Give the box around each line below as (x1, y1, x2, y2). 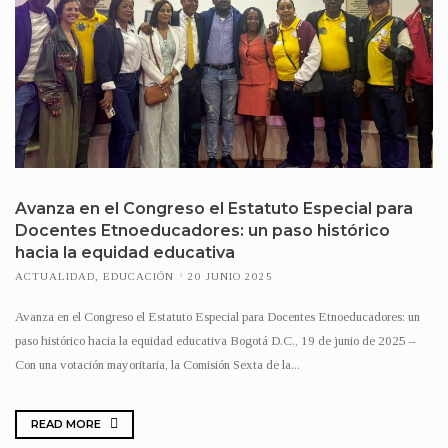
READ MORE (31, 417, 104, 432)
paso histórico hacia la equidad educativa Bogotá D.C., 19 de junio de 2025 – (15, 332, 416, 348)
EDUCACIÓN (103, 269, 174, 282)
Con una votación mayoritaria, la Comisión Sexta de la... (15, 356, 300, 372)
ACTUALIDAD (15, 269, 95, 282)
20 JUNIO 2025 (188, 269, 273, 282)
